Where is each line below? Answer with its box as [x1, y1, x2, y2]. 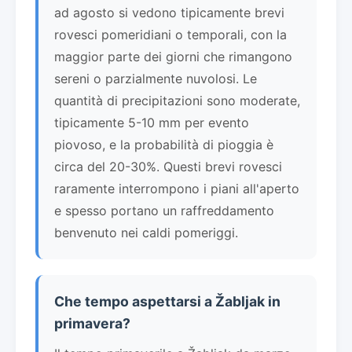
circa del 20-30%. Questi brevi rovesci [54, 158, 282, 174]
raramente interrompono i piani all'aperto [54, 180, 299, 196]
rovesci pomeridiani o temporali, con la [54, 26, 287, 42]
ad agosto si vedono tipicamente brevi [54, 4, 284, 20]
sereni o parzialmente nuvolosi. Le [54, 70, 257, 86]
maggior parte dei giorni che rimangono [54, 48, 292, 64]
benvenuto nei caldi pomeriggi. [54, 224, 238, 240]
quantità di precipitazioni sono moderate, [54, 92, 300, 108]
